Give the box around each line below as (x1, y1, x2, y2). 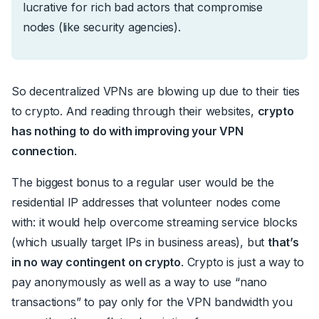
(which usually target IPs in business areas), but (11, 234, 268, 249)
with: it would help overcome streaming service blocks (11, 214, 298, 229)
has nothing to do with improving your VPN (11, 123, 244, 138)
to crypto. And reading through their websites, (11, 103, 258, 118)
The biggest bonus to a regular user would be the (11, 174, 274, 189)
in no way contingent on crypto (11, 254, 182, 269)
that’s (268, 234, 299, 249)
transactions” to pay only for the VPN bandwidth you (11, 294, 293, 309)
